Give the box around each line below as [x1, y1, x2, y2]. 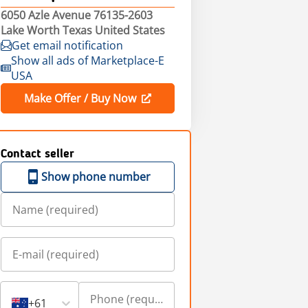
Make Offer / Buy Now [23, 91, 136, 106]
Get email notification [11, 38, 123, 53]
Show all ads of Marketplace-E [10, 53, 164, 68]
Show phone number [41, 169, 151, 184]
